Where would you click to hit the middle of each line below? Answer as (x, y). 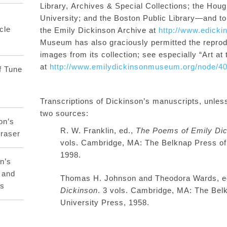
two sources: (66, 113)
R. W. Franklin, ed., (98, 130)
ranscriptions (69, 101)
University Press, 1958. (105, 202)
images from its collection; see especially (120, 54)
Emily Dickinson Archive (102, 30)
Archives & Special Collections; (129, 6)
